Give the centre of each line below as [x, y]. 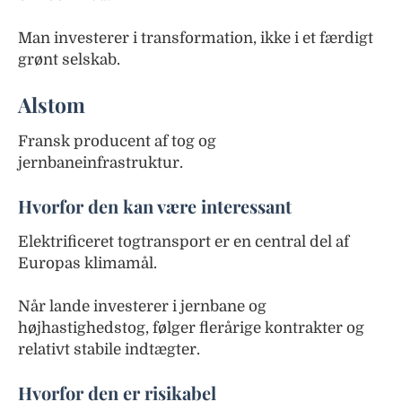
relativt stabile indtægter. [109, 349]
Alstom [52, 104]
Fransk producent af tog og [117, 141]
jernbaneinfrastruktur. [100, 162]
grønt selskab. [69, 59]
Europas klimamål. [87, 263]
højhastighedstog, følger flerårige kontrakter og [191, 328]
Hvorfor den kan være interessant [155, 205]
